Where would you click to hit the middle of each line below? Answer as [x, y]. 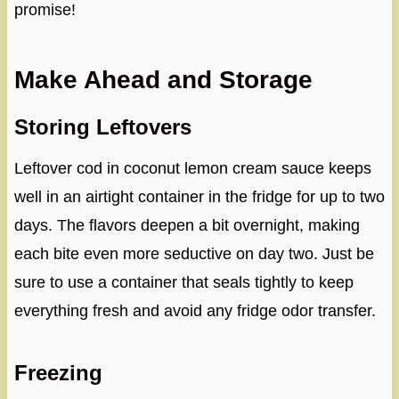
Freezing [58, 373]
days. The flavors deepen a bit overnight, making [187, 226]
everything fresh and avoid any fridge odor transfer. [195, 311]
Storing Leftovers [102, 127]
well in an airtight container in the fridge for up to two [199, 197]
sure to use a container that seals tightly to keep [183, 283]
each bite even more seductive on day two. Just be [194, 254]
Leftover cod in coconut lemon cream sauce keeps [192, 169]
